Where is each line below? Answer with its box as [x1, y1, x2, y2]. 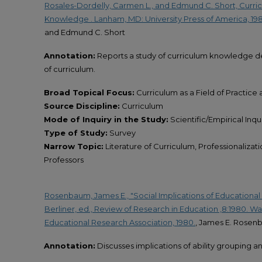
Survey [108, 128, 136, 138]
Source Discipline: [44, 101, 120, 111]
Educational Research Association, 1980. [44, 217, 195, 227]
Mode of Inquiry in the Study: [44, 115, 168, 125]
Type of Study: [44, 128, 108, 138]
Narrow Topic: [44, 142, 104, 151]
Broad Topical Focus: [44, 88, 135, 98]
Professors [44, 155, 84, 165]
